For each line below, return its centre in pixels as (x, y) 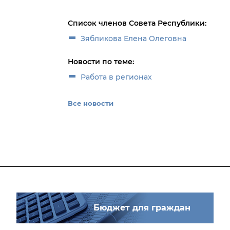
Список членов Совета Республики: (137, 23)
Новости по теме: (101, 62)
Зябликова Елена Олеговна (133, 39)
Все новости (91, 103)
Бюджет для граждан (142, 208)
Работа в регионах (116, 77)
